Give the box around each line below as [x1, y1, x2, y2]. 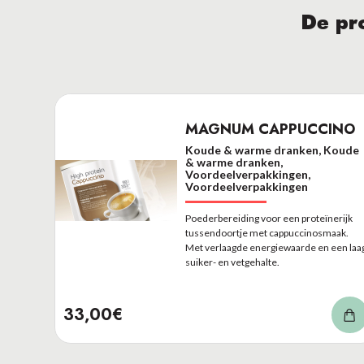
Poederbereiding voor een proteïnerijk [185, 212, 353, 224]
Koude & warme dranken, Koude [185, 143, 360, 157]
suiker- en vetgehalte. [185, 256, 280, 268]
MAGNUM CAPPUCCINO [185, 119, 356, 140]
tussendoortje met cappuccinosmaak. [185, 227, 349, 239]
